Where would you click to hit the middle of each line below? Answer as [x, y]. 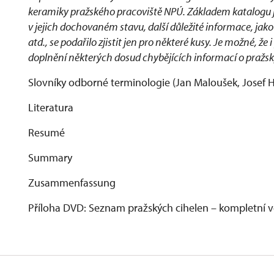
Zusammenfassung [72, 183]
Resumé [46, 132]
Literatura [51, 107]
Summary [50, 157]
